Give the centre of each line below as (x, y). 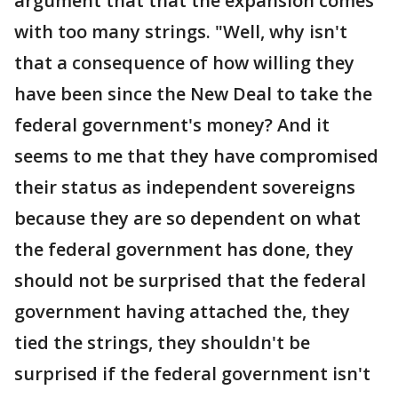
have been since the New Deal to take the (193, 94)
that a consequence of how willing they (184, 63)
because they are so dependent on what (187, 218)
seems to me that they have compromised (196, 156)
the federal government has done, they (184, 249)
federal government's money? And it (172, 125)
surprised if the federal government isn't (192, 374)
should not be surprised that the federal (190, 280)
